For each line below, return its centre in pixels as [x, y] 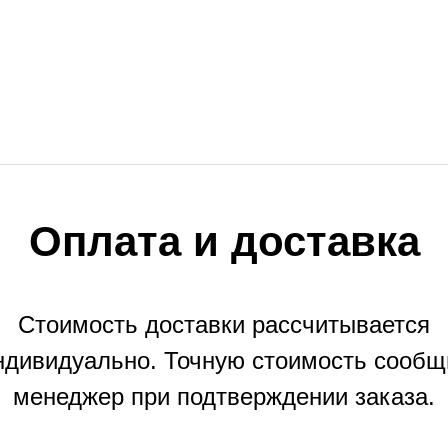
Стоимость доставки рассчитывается [224, 325]
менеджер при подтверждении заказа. [224, 397]
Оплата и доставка [224, 242]
